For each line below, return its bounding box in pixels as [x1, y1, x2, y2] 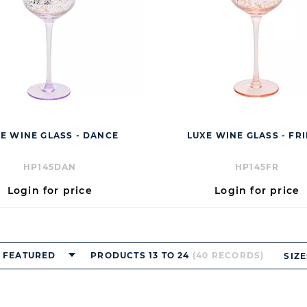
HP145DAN [23, 162, 77, 172]
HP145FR [234, 162, 280, 172]
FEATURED [2, 250, 56, 260]
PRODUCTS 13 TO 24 [90, 250, 190, 260]
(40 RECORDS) [192, 250, 265, 260]
